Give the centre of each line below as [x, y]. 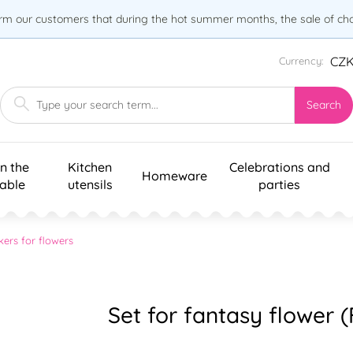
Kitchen [90, 167]
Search [324, 105]
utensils [90, 184]
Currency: [301, 61]
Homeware [175, 175]
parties [279, 184]
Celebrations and [279, 167]
